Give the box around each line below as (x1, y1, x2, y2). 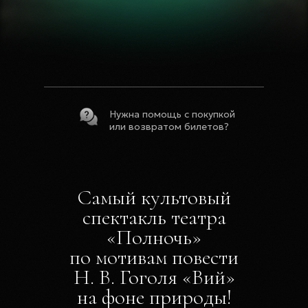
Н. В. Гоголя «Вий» (73, 264, 235, 290)
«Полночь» (107, 224, 201, 250)
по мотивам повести (69, 244, 239, 270)
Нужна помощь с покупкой (109, 108, 235, 120)
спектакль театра (82, 204, 226, 230)
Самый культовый (77, 184, 231, 210)
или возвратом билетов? (109, 120, 229, 133)
